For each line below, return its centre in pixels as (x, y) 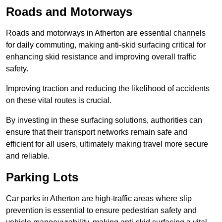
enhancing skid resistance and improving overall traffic (101, 57)
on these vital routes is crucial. (59, 101)
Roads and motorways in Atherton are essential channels (106, 33)
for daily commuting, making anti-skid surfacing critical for (106, 45)
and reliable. (28, 156)
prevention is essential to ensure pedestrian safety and (101, 211)
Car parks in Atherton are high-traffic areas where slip (99, 199)
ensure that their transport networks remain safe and (97, 132)
